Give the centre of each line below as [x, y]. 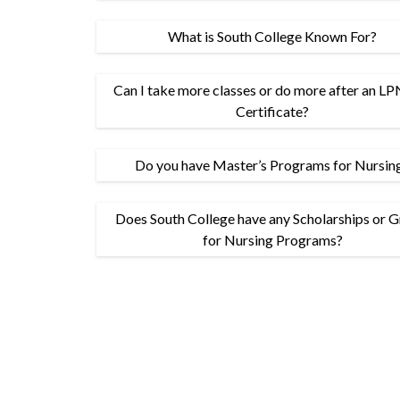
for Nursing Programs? [272, 240]
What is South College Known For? [273, 36]
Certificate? [273, 111]
